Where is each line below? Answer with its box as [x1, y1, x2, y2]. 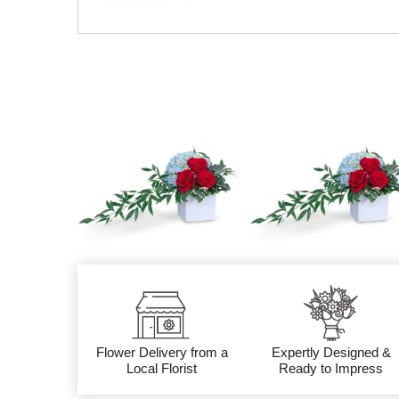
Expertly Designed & [271, 344, 391, 360]
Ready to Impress [279, 360, 384, 376]
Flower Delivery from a [95, 344, 228, 360]
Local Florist [126, 360, 198, 376]
